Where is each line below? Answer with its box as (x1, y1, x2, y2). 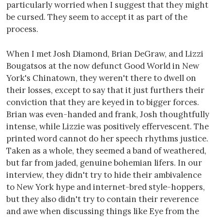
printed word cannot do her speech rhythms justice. (6, 133, 208, 144)
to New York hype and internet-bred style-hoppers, (6, 182, 205, 193)
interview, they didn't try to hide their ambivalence (6, 170, 201, 181)
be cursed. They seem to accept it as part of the (6, 11, 187, 22)
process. (6, 23, 38, 34)
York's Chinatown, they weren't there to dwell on (6, 73, 196, 84)
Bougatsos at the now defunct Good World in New (6, 61, 199, 72)
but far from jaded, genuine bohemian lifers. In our (6, 157, 202, 169)
